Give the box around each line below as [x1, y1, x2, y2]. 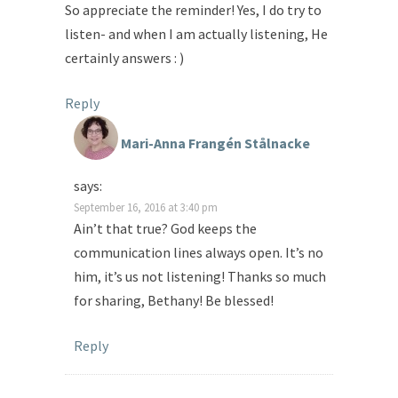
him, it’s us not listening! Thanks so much [74, 267, 326, 286]
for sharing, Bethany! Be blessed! [74, 291, 274, 310]
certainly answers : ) [65, 49, 184, 68]
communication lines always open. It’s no [74, 243, 323, 262]
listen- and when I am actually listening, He [65, 25, 328, 44]
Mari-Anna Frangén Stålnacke [121, 134, 310, 153]
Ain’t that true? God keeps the [74, 219, 257, 238]
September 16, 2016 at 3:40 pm [74, 200, 218, 215]
